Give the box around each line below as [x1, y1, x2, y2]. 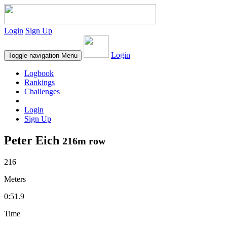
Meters [4, 174, 26, 183]
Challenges [24, 87, 60, 96]
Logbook [24, 69, 54, 78]
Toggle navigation [8, 52, 59, 59]
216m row [62, 135, 105, 146]
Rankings [24, 78, 55, 87]
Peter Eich [4, 133, 62, 147]
